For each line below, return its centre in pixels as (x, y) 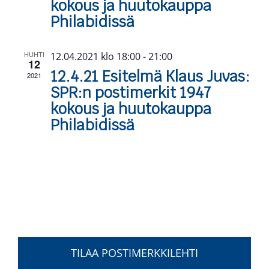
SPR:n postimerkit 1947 (131, 92)
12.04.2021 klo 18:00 (95, 56)
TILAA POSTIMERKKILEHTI (134, 252)
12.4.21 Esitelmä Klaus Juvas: (150, 76)
